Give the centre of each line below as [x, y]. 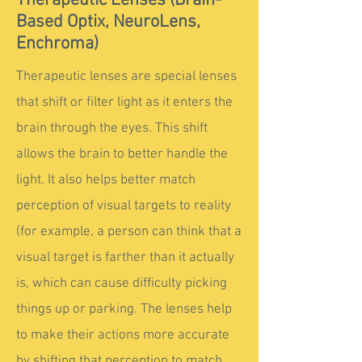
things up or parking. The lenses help [124, 309]
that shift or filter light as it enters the [124, 103]
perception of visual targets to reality [124, 206]
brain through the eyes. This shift [112, 128]
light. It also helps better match [106, 180]
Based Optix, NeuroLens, [108, 22]
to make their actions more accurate [123, 335]
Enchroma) [57, 44]
